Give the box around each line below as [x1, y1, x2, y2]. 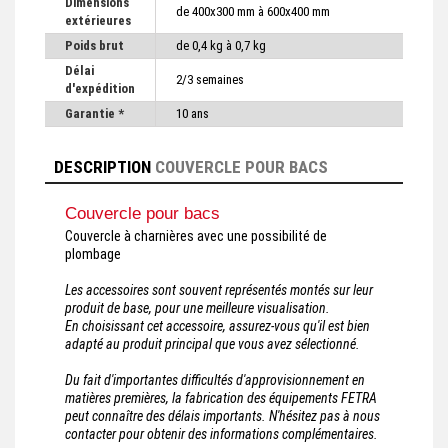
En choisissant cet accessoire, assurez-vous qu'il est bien [65, 318, 370, 335]
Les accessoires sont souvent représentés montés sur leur [65, 282, 373, 299]
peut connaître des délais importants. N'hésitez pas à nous [65, 408, 380, 425]
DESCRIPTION [54, 157, 155, 178]
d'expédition [65, 81, 135, 97]
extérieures [65, 13, 131, 29]
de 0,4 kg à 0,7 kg [176, 38, 266, 54]
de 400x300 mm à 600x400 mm [176, 4, 330, 20]
